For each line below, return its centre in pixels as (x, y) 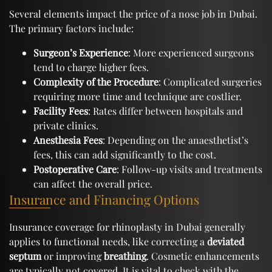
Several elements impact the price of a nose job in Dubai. (133, 13)
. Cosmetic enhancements (203, 256)
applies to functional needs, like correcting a (108, 241)
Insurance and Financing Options (104, 199)
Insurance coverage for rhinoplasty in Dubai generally (127, 226)
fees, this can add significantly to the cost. (125, 154)
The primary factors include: (71, 28)
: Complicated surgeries (210, 81)
